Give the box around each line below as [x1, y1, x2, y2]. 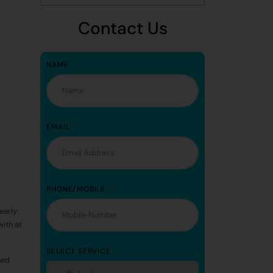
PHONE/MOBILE [46, 183, 106, 194]
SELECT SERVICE [46, 246, 111, 256]
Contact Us [77, 16, 168, 40]
